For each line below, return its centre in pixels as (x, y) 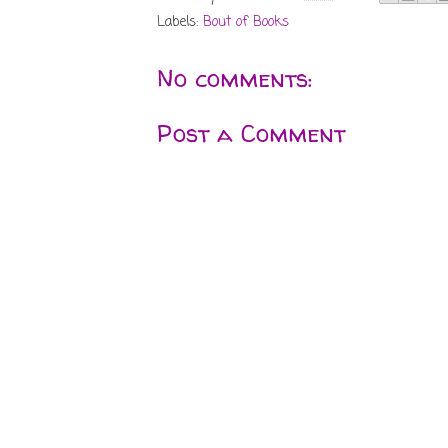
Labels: (180, 22)
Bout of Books (246, 22)
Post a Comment (251, 133)
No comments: (235, 78)
